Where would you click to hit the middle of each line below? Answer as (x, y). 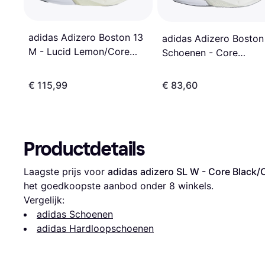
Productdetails (84, 149)
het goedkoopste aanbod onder (96, 185)
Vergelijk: (44, 200)
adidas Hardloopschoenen (95, 228)
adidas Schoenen (75, 214)
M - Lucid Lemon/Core (79, 52)
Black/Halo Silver (67, 66)
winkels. (194, 185)
